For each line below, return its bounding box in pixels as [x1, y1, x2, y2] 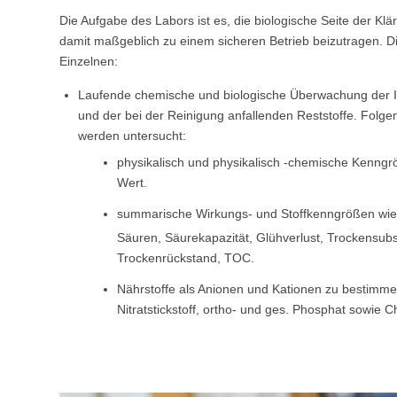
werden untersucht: [78, 128, 186, 143]
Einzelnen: [59, 53, 118, 68]
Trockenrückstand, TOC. [117, 250, 254, 265]
